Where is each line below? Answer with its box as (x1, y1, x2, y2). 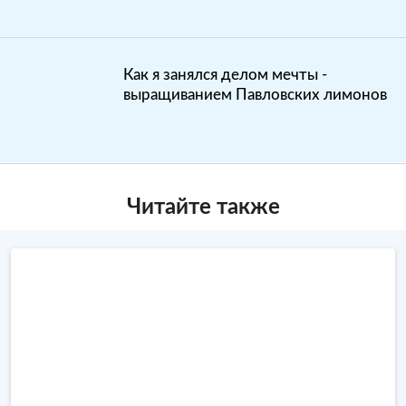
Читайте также (126, 197, 280, 219)
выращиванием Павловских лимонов (123, 87, 387, 103)
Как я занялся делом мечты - (123, 67, 327, 83)
